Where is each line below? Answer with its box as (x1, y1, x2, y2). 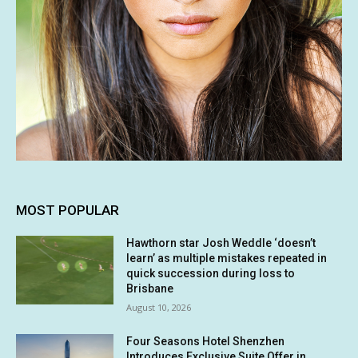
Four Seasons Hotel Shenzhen (126, 335, 285, 348)
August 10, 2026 (126, 301, 192, 314)
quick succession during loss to (126, 267, 296, 280)
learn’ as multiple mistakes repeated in (126, 252, 328, 265)
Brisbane (126, 282, 174, 296)
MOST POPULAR (16, 202, 119, 219)
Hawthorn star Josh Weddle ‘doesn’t (126, 237, 316, 250)
